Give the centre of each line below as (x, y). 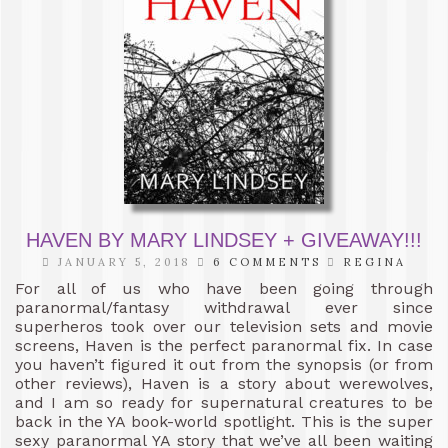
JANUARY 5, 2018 (124, 261)
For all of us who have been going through (224, 288)
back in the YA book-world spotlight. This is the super (224, 421)
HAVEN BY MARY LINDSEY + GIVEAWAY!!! (224, 239)
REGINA (374, 261)
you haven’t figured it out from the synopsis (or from (224, 364)
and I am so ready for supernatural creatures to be (224, 402)
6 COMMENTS (267, 261)
